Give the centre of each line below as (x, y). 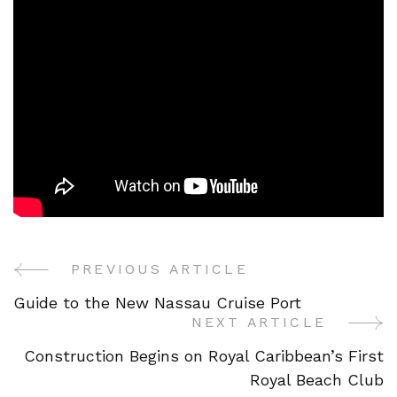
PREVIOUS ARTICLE (160, 269)
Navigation (99, 329)
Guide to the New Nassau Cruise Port (157, 303)
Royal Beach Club (317, 380)
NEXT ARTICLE (258, 323)
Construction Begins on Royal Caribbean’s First (204, 356)
